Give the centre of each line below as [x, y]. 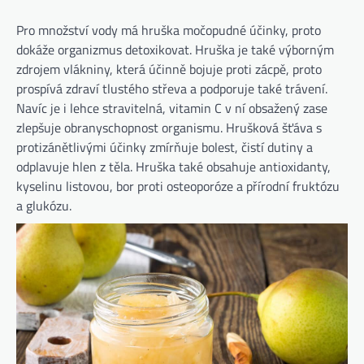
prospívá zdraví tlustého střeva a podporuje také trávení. [172, 89]
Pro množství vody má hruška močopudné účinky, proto [169, 30]
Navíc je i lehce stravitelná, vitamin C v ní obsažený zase [172, 108]
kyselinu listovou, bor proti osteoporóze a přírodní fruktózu [178, 186]
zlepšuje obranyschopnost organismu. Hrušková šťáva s [169, 128]
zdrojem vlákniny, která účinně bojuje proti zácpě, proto [169, 69]
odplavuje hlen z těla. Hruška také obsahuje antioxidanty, [173, 167]
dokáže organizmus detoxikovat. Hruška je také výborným [175, 50]
